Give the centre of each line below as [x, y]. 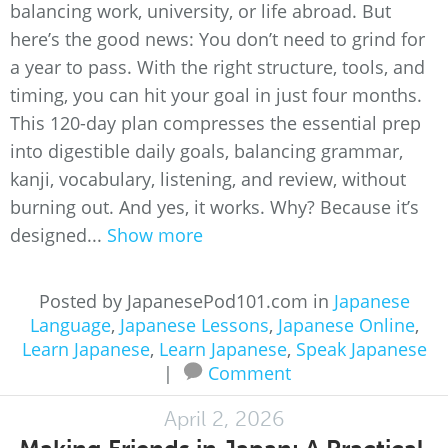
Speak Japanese [361, 349]
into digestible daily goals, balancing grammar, [206, 151]
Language [70, 325]
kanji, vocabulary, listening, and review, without [208, 179]
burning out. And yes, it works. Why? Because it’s [214, 207]
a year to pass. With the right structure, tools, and [217, 67]
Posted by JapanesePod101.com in [186, 301]
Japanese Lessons [194, 325]
